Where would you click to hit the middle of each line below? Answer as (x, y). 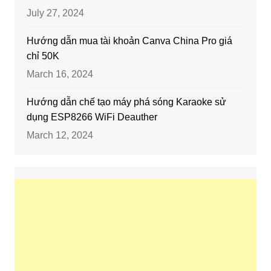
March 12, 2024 (60, 135)
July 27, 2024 (55, 13)
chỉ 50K (43, 56)
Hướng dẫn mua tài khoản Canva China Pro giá (129, 41)
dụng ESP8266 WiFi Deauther (92, 117)
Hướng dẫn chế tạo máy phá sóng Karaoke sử (126, 102)
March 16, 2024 (60, 74)
